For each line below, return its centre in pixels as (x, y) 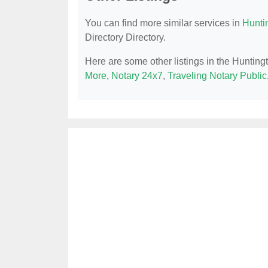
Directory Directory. (125, 38)
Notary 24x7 (137, 76)
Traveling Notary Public (217, 76)
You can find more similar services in (164, 23)
